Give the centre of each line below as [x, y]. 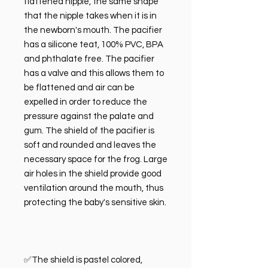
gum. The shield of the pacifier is [89, 131]
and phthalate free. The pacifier [89, 59]
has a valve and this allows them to [94, 74]
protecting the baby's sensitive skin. [95, 203]
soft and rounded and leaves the [90, 145]
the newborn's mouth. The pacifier [93, 31]
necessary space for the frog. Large [96, 160]
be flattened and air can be [79, 88]
